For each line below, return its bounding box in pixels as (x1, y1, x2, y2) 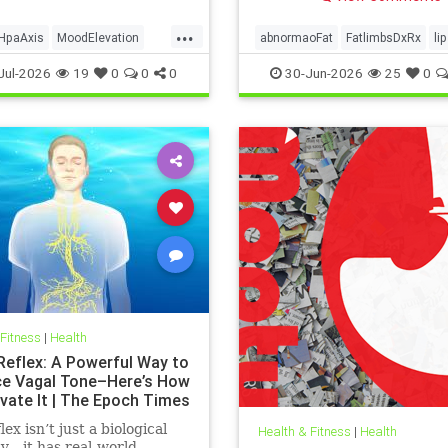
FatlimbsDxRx (346, 29, 421, 45)
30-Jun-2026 (281, 63, 363, 82)
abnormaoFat (260, 29, 333, 45)
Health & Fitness (257, 423, 351, 441)
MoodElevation (57, 29, 139, 45)
